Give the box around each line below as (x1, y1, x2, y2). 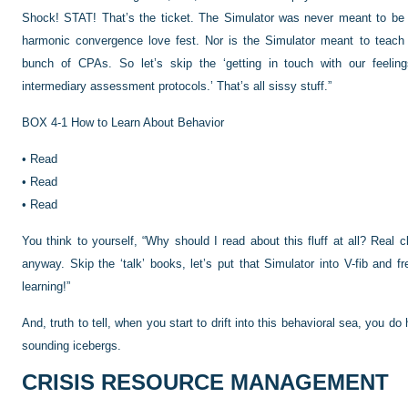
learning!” (22, 280, 70, 293)
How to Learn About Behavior (71, 116, 224, 129)
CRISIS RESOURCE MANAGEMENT (22, 370, 389, 394)
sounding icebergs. (22, 339, 121, 352)
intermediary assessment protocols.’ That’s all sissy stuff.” (22, 79, 331, 93)
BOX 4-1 (22, 116, 67, 129)
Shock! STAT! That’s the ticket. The (22, 11, 224, 25)
